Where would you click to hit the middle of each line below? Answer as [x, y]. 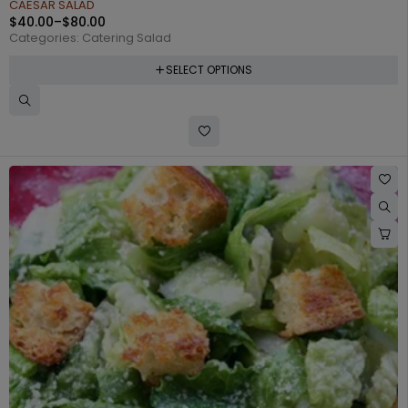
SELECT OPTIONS [209, 69]
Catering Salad [127, 37]
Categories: [46, 37]
